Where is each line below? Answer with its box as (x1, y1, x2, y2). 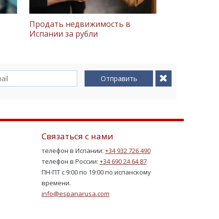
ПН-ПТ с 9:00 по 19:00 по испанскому (41, 168, 151, 177)
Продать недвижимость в (29, 18, 131, 29)
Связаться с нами (41, 130, 113, 142)
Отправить (100, 73, 137, 83)
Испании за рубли (29, 28, 98, 39)
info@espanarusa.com (41, 189, 109, 198)
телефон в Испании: (41, 146, 105, 155)
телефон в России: (41, 157, 100, 166)
